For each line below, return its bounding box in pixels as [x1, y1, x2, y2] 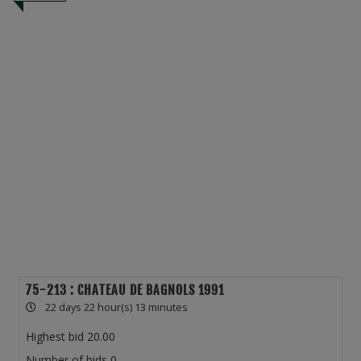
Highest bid [26, 329, 84, 345]
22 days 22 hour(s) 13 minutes [45, 301, 188, 315]
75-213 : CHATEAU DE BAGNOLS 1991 [26, 282, 224, 299]
